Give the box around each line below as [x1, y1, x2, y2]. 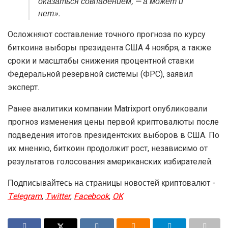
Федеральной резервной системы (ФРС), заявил [8, 69, 193, 79]
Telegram [8, 190, 42, 203]
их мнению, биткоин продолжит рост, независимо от [8, 144, 208, 154]
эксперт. [8, 82, 39, 93]
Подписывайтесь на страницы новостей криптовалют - [8, 177, 215, 190]
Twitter [45, 190, 70, 203]
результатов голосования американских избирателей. [8, 157, 213, 167]
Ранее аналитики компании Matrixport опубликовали [8, 104, 207, 114]
